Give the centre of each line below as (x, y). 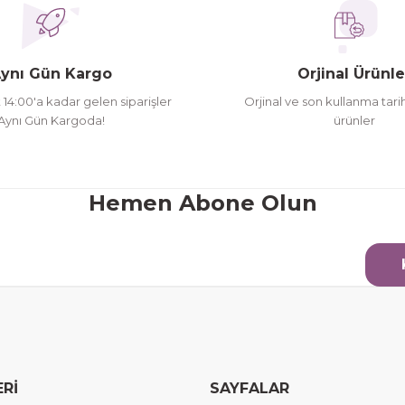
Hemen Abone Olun (202, 203)
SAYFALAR (250, 388)
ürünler (354, 120)
